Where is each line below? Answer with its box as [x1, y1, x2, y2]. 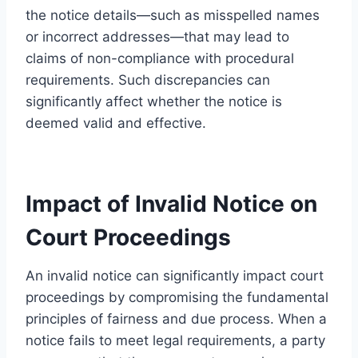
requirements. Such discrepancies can [26, 71, 270, 88]
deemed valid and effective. [26, 114, 206, 131]
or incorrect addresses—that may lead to [26, 28, 289, 45]
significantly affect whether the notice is [26, 93, 282, 109]
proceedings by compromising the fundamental [26, 288, 328, 305]
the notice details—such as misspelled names [26, 6, 320, 23]
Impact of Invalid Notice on [26, 189, 317, 217]
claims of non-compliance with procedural [26, 50, 294, 66]
